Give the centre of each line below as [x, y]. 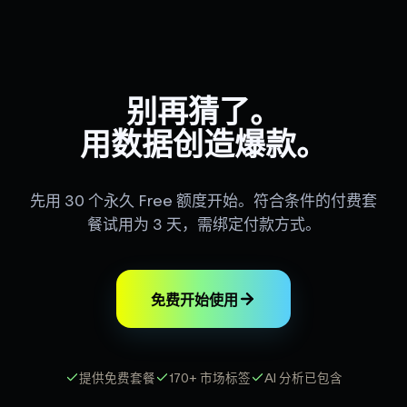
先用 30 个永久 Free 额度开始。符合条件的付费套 [203, 202]
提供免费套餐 [117, 379]
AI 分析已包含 [303, 379]
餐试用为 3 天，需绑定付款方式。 [203, 225]
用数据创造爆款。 [203, 144]
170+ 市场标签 [209, 379]
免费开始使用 [194, 300]
